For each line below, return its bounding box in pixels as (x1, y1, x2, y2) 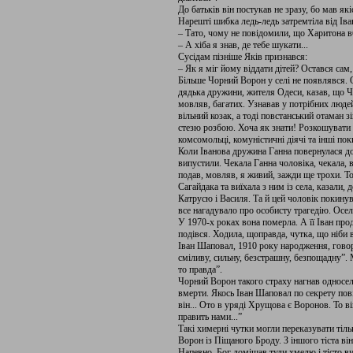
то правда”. (178, 264, 222, 275)
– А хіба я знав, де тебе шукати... (178, 39, 308, 50)
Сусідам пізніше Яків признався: (178, 51, 307, 62)
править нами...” (178, 311, 242, 322)
